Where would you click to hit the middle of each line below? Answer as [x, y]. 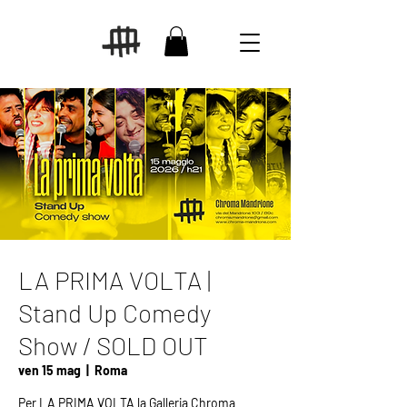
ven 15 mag [50, 371]
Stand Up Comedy [114, 313]
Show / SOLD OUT [113, 346]
